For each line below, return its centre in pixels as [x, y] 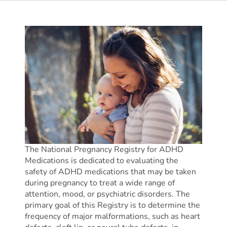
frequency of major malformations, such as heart [112, 217]
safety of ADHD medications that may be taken [110, 172]
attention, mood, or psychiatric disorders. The [107, 194]
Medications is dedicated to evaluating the [101, 161]
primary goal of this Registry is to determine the [112, 205]
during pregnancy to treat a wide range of [100, 183]
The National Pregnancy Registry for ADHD [104, 150]
